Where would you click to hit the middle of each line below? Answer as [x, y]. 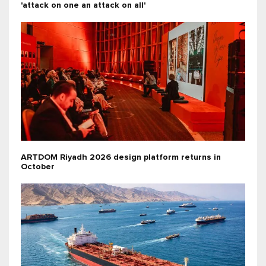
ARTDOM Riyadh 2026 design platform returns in [121, 158]
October [38, 167]
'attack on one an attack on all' [83, 6]
